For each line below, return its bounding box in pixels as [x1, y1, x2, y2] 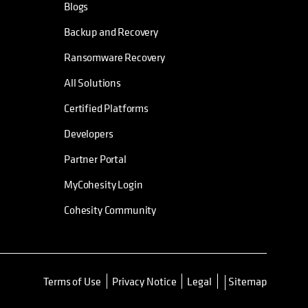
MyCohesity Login [64, 177, 143, 192]
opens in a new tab [101, 280, 186, 296]
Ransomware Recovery [64, 49, 165, 65]
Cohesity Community [64, 202, 157, 218]
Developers [64, 126, 113, 142]
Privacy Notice [111, 274, 177, 289]
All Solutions [64, 75, 121, 91]
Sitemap [228, 274, 267, 289]
